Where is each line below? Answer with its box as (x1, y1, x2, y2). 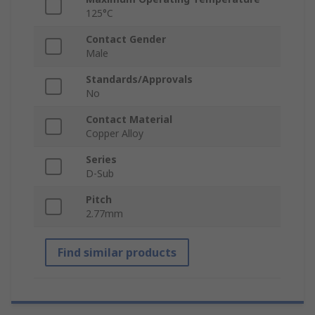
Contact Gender (86, 32, 166, 46)
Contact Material (86, 112, 172, 127)
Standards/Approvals (86, 72, 193, 86)
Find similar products (58, 245, 176, 261)
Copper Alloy (86, 127, 143, 141)
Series (86, 153, 117, 167)
